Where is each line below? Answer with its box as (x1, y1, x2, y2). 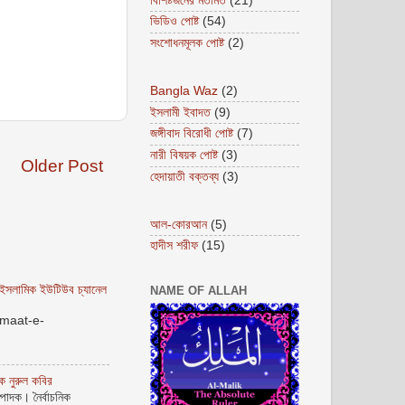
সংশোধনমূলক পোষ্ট (150, 36, 224, 51)
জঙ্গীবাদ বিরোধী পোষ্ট (150, 127, 233, 141)
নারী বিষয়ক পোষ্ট (150, 148, 218, 163)
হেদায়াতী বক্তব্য (150, 169, 219, 184)
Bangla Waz (150, 83, 218, 98)
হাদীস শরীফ (150, 239, 198, 253)
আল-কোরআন (150, 217, 207, 231)
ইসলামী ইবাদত (150, 105, 211, 119)
